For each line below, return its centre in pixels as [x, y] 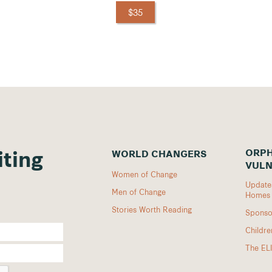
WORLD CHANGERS [159, 155]
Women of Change [144, 174]
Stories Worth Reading [152, 209]
